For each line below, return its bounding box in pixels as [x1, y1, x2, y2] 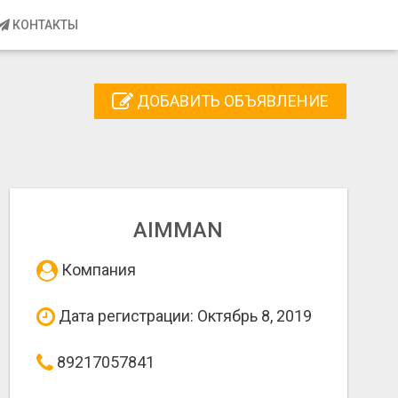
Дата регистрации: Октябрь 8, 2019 [55, 306, 312, 325]
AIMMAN [133, 218, 224, 243]
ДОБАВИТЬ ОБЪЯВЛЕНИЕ [133, 92, 329, 111]
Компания [58, 260, 136, 279]
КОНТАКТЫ [10, 18, 78, 32]
